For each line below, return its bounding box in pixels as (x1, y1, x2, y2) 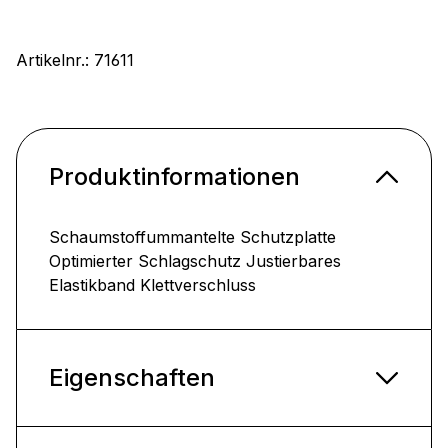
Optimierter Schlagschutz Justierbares (49, 250, 341, 271)
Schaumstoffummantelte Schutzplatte (49, 226, 336, 247)
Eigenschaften (49, 362, 215, 392)
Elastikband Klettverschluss (49, 274, 256, 295)
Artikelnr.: (16, 49, 94, 70)
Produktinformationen (49, 161, 300, 191)
